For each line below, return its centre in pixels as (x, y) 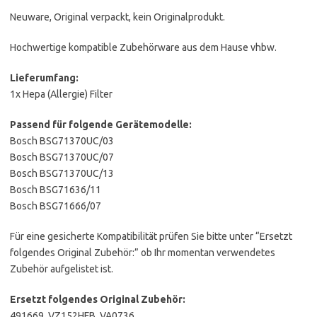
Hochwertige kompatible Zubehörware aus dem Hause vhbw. (143, 47)
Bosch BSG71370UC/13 (62, 173)
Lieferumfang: (44, 77)
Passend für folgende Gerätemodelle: (101, 124)
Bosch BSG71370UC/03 (62, 140)
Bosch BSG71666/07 (56, 206)
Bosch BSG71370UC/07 (62, 157)
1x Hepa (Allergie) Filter (61, 94)
